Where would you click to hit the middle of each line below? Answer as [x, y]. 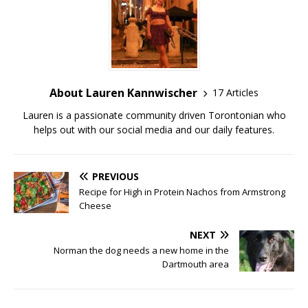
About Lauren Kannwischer [123, 92]
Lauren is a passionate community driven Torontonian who [154, 115]
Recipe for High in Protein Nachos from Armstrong [182, 191]
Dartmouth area [196, 264]
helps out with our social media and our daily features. [154, 129]
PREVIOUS [115, 176]
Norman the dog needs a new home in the [141, 250]
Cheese [95, 205]
